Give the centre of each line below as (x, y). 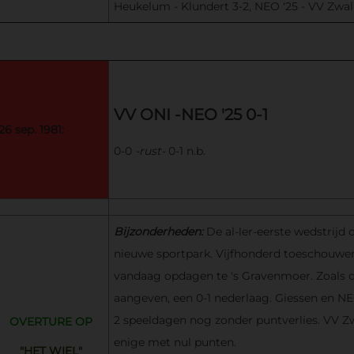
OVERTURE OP (51, 321)
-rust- (150, 151)
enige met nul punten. (175, 342)
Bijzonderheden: (160, 231)
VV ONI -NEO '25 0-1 (190, 114)
